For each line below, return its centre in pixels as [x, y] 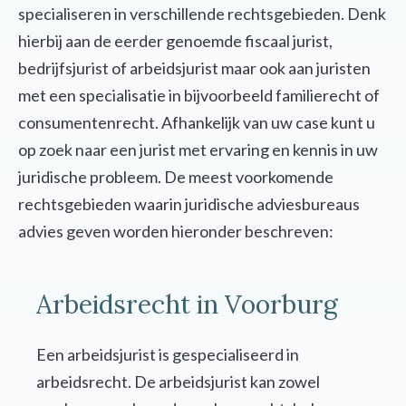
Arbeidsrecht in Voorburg [187, 305]
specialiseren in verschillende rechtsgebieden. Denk [202, 14]
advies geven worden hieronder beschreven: [176, 232]
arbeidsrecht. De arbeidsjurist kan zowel [178, 382]
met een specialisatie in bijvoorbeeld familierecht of [199, 96]
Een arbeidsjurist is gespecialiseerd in [168, 355]
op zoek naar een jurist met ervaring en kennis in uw [198, 150]
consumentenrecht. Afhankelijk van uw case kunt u [197, 123]
